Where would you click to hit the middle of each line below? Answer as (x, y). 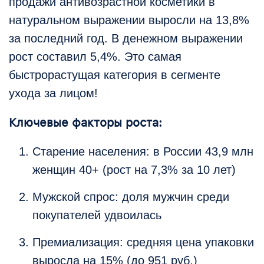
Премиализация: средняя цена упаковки (143, 242)
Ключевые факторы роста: (85, 123)
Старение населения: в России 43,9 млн (143, 152)
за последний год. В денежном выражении (126, 39)
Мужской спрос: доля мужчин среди (131, 197)
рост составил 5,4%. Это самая (95, 57)
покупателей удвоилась (97, 215)
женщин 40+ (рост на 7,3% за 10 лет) (134, 170)
